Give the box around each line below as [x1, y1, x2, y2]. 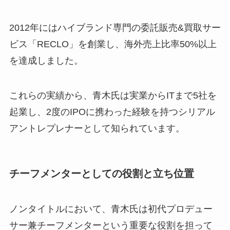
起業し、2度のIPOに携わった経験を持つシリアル [9, 106, 215, 117]
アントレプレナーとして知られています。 [9, 123, 185, 133]
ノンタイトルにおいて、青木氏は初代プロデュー [9, 204, 213, 215]
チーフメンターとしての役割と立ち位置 [9, 167, 194, 179]
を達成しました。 [9, 55, 83, 66]
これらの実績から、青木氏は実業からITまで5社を [9, 90, 217, 101]
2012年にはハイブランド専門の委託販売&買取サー [9, 22, 221, 33]
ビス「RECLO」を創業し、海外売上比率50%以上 [9, 39, 217, 49]
